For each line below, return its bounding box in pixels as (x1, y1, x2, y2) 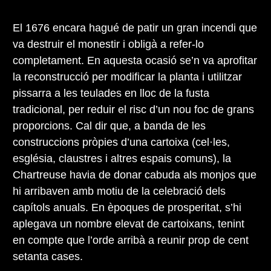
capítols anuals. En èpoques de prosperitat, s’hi (13, 201, 241, 214)
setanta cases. (13, 250, 83, 263)
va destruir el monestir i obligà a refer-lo (13, 38, 204, 50)
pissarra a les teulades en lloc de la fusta (13, 87, 209, 99)
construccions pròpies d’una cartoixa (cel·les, (13, 135, 230, 148)
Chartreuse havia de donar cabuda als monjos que (13, 168, 256, 181)
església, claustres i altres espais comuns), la (13, 152, 231, 165)
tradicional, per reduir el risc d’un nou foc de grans (13, 103, 254, 116)
